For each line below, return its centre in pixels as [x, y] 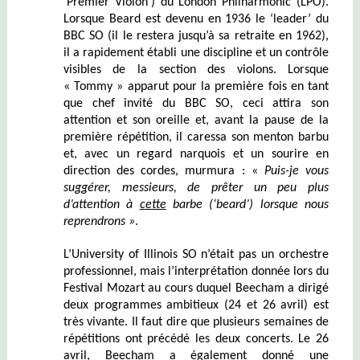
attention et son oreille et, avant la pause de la [196, 120]
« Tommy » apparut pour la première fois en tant [196, 86]
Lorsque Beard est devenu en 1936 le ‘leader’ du [196, 19]
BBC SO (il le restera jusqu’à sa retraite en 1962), [196, 36]
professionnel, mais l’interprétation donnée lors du [196, 271]
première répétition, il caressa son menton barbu [196, 137]
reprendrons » [99, 221]
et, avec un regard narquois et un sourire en [196, 154]
